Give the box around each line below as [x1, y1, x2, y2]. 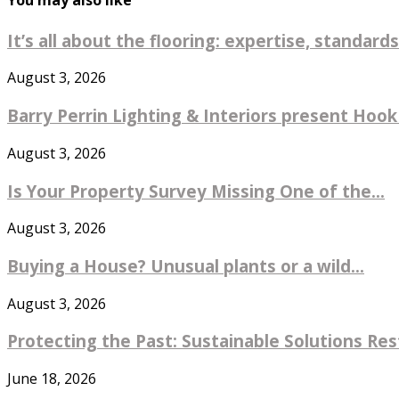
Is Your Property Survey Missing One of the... [7, 179, 385, 202]
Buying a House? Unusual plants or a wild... [7, 255, 364, 278]
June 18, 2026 [7, 369, 96, 389]
